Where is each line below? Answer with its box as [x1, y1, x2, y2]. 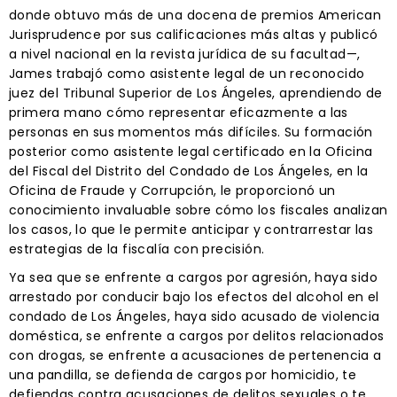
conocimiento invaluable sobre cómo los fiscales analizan [9, 200, 388, 219]
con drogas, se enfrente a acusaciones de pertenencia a [9, 346, 382, 364]
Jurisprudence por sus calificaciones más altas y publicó [9, 25, 378, 43]
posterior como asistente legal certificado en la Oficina [9, 142, 373, 160]
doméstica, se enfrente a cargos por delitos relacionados [9, 326, 385, 345]
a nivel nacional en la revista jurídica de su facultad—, [9, 44, 361, 63]
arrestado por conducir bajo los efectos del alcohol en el [9, 287, 379, 306]
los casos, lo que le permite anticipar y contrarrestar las [9, 220, 374, 238]
